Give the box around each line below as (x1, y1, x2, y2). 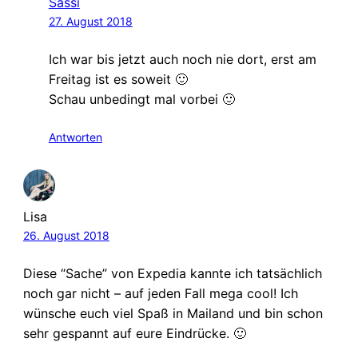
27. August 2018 (48, 14, 133, 29)
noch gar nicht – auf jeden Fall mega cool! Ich (22, 284, 298, 301)
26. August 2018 (22, 228, 109, 242)
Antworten (48, 130, 102, 145)
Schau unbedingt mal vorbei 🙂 (48, 91, 235, 108)
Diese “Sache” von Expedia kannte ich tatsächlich (22, 265, 322, 281)
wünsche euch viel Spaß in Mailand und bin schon (22, 304, 323, 321)
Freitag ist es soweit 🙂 (48, 71, 188, 88)
